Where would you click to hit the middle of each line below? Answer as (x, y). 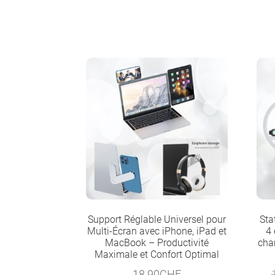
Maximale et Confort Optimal (157, 254)
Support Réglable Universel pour (157, 219)
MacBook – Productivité (157, 242)
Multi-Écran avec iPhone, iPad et (157, 231)
